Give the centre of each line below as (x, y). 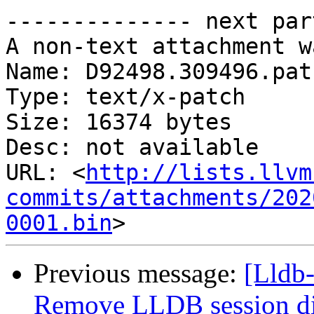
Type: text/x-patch (125, 97)
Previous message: (139, 273)
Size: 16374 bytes (119, 122)
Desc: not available (132, 148)
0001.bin (59, 223)
